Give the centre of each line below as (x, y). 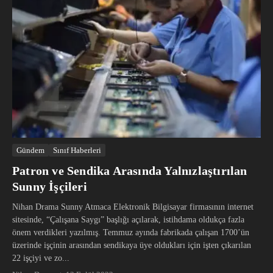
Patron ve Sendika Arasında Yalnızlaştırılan (130, 170)
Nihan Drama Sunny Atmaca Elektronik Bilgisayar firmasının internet (133, 207)
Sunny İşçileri (50, 186)
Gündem (30, 150)
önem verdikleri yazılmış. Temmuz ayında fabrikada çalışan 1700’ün (131, 232)
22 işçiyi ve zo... (41, 258)
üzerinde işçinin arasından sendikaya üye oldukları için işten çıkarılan (132, 245)
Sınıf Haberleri (77, 150)
